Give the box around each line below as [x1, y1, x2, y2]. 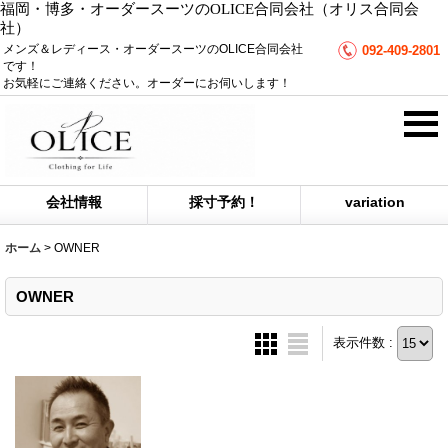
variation [344, 194, 405, 211]
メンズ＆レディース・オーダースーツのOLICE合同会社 [3, 42, 303, 56]
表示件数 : [333, 335, 397, 351]
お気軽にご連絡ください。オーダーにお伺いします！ [3, 76, 303, 90]
